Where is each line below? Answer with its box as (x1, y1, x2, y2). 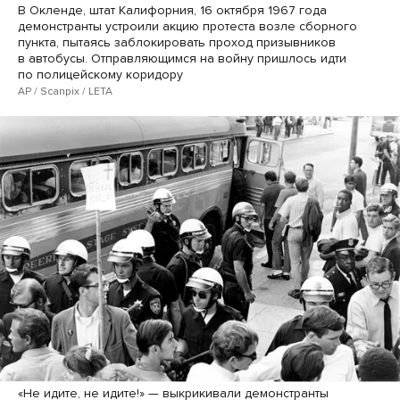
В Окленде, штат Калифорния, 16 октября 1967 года (18, 3, 327, 19)
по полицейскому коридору (18, 67, 183, 83)
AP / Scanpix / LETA (18, 85, 112, 98)
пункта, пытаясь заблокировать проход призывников (18, 35, 336, 51)
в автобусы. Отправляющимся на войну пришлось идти (18, 51, 346, 67)
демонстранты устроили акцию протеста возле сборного (18, 19, 357, 35)
